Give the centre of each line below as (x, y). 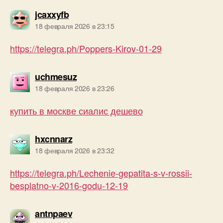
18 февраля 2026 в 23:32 (75, 150)
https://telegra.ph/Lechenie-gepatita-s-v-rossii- (101, 172)
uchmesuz (56, 76)
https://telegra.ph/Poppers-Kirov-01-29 (86, 48)
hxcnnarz (54, 139)
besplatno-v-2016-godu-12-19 (69, 185)
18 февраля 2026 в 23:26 (75, 88)
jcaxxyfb (52, 14)
